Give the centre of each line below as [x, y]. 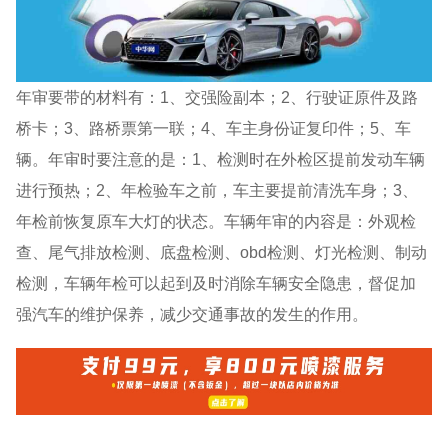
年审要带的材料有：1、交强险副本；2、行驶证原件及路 [217, 96]
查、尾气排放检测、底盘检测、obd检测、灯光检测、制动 [222, 251]
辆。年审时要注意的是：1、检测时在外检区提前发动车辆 [221, 158]
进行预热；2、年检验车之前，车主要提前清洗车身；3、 [217, 189]
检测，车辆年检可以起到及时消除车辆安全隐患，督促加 [216, 282]
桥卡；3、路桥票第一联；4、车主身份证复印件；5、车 [214, 127]
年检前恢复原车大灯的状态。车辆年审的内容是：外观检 [216, 220]
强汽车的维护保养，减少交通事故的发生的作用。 [192, 313]
